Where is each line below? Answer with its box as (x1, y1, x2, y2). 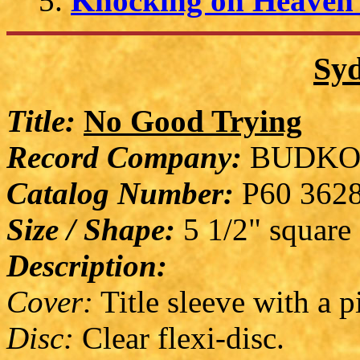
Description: (6, 248, 167, 284)
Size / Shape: (6, 212, 175, 247)
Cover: (6, 284, 93, 320)
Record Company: (6, 140, 242, 175)
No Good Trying (84, 104, 302, 139)
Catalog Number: (6, 176, 234, 211)
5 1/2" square (175, 212, 351, 247)
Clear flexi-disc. (74, 321, 284, 356)
